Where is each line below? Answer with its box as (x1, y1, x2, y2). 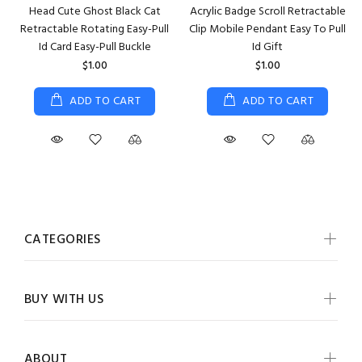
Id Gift (252, 38, 283, 57)
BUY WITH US (24, 289, 104, 310)
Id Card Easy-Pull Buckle (38, 38, 151, 57)
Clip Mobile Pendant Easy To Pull (189, 20, 346, 39)
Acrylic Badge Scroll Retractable (189, 2, 346, 21)
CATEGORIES (24, 229, 101, 250)
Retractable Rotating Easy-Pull (20, 20, 169, 39)
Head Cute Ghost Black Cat (28, 2, 161, 21)
